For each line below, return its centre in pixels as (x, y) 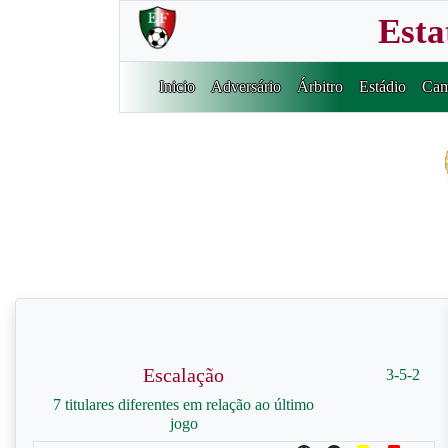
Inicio (177, 86)
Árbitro (320, 86)
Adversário (246, 86)
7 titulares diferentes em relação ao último (184, 404)
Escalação (184, 375)
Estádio (383, 86)
